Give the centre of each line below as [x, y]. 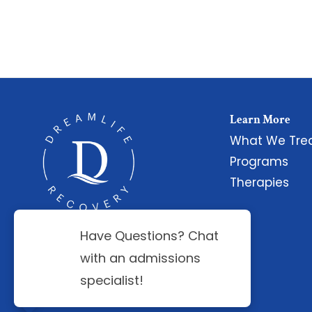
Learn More [260, 120]
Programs [259, 162]
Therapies [259, 182]
